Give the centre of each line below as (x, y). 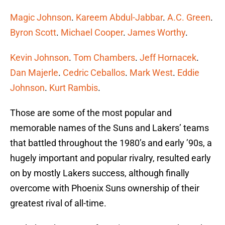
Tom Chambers (104, 58)
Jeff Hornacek (168, 58)
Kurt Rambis (74, 88)
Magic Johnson (41, 18)
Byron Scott (33, 33)
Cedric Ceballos (94, 73)
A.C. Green (189, 18)
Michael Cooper (92, 33)
